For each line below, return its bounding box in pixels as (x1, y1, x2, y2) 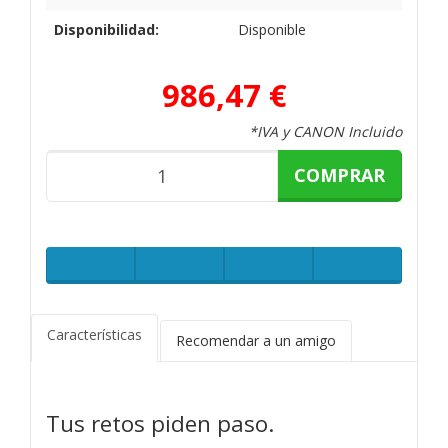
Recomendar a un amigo (176, 330, 336, 350)
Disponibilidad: (54, 19, 159, 39)
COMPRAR (294, 162, 385, 187)
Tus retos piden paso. (46, 407, 274, 439)
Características (47, 324, 142, 344)
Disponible (238, 19, 306, 39)
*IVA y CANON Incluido (249, 121, 402, 141)
